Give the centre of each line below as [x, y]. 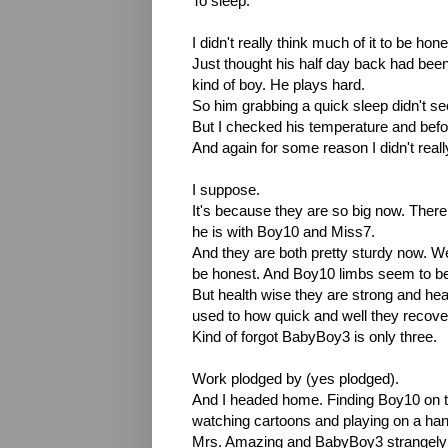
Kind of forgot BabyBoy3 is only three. [314, 336]
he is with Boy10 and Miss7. [283, 231]
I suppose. [226, 189]
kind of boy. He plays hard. [278, 84]
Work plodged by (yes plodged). [295, 378]
